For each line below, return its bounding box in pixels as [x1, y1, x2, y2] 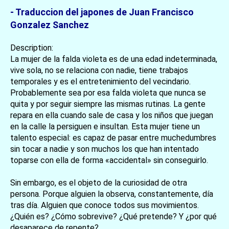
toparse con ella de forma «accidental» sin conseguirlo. [10, 155, 208, 166]
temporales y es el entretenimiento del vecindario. [10, 77, 191, 87]
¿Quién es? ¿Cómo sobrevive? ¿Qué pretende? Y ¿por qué [10, 212, 217, 222]
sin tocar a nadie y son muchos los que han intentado [10, 144, 199, 154]
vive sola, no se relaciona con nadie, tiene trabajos [10, 65, 188, 76]
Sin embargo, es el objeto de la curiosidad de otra [10, 178, 187, 188]
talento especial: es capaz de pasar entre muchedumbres [10, 133, 216, 143]
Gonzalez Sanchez [10, 19, 89, 31]
